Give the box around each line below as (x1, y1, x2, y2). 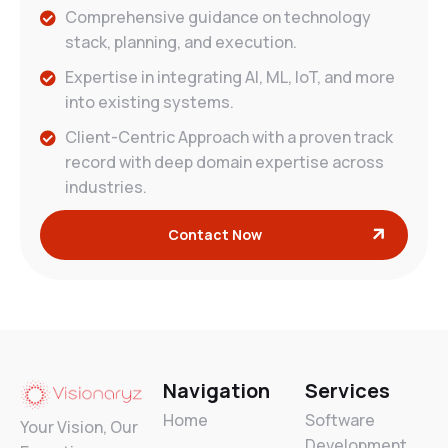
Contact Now (167, 225, 262, 245)
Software (305, 409, 376, 432)
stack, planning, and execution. (65, 31, 297, 54)
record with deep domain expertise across (65, 151, 384, 174)
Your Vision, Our (20, 416, 138, 439)
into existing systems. (65, 91, 234, 114)
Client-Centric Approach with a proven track (65, 126, 393, 149)
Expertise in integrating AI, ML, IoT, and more (65, 66, 395, 89)
